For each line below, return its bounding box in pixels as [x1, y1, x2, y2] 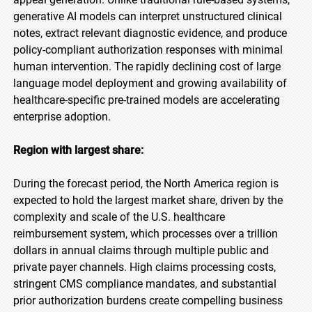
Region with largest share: [13, 143, 143, 157]
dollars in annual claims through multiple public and [13, 244, 269, 257]
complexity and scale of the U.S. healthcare [13, 210, 225, 224]
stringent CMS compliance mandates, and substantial [13, 277, 276, 290]
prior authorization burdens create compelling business [13, 294, 283, 307]
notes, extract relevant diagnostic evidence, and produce [13, 26, 287, 40]
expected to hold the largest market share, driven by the [13, 194, 283, 207]
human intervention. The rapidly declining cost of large [13, 60, 281, 73]
